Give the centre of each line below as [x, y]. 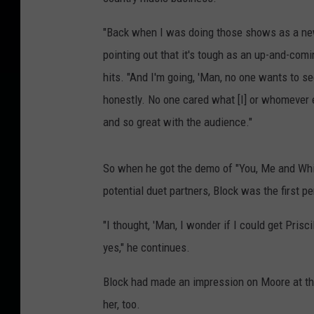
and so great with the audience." [178, 122]
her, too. [122, 305]
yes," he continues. [146, 248]
